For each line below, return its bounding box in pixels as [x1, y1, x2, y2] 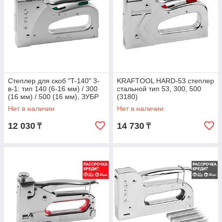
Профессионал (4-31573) [8, 101, 91, 109]
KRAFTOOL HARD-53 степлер [117, 77, 214, 85]
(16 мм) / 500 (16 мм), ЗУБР [8, 93, 99, 101]
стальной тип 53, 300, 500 [117, 85, 201, 93]
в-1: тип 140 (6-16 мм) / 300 [8, 85, 98, 93]
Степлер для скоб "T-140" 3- [8, 77, 100, 85]
